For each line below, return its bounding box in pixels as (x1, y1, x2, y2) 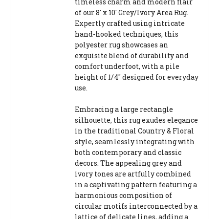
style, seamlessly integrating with (75, 137, 195, 147)
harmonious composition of (75, 191, 172, 200)
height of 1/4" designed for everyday (75, 72, 198, 82)
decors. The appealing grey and (75, 158, 182, 168)
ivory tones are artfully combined (75, 169, 191, 179)
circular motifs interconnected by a (75, 201, 197, 211)
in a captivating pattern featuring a (75, 180, 197, 190)
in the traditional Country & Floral (75, 126, 194, 136)
